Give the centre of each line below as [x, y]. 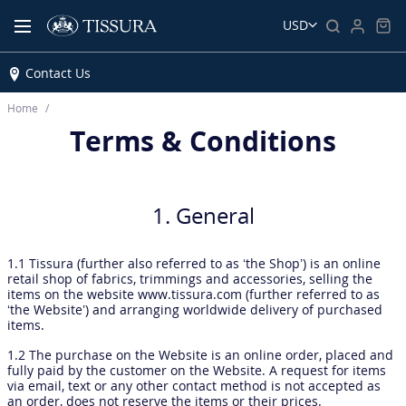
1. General [203, 215]
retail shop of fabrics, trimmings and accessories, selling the [190, 279]
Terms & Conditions [203, 141]
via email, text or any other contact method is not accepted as [194, 386]
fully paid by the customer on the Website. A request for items [197, 370]
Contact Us [58, 73]
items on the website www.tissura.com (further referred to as [193, 294]
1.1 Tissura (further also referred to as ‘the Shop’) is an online [194, 263]
